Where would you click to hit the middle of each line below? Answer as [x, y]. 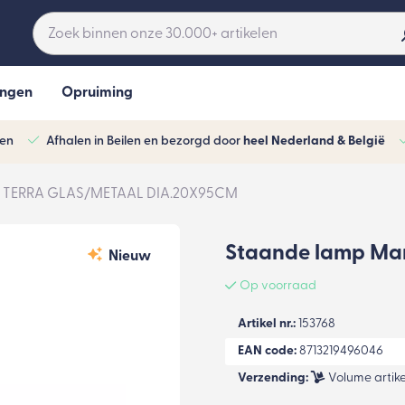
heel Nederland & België [314, 141]
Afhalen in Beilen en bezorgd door [145, 141]
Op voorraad [278, 286]
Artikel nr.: [267, 324]
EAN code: [267, 351]
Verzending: [273, 378]
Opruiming [97, 93]
